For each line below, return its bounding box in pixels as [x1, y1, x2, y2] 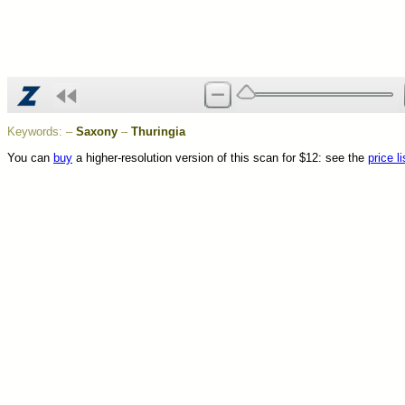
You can [7, 151, 53, 165]
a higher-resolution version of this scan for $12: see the [72, 151, 368, 165]
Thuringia [131, 125, 185, 139]
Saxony [76, 125, 118, 139]
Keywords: [7, 125, 66, 139]
